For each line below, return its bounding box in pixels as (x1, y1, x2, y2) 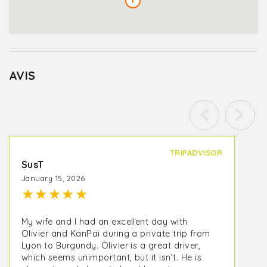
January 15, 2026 (21, 173, 85, 183)
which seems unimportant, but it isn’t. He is (21, 252, 202, 263)
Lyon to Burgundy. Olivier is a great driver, (21, 240, 201, 251)
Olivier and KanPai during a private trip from (21, 228, 210, 239)
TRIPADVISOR (169, 148, 223, 157)
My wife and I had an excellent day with (21, 216, 188, 227)
